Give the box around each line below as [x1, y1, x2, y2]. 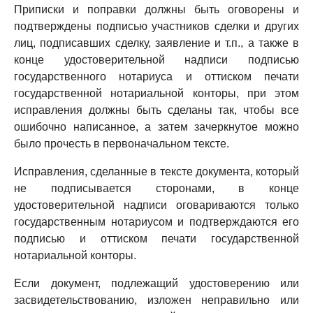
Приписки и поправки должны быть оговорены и [14, 3, 299, 15]
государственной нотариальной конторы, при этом [14, 87, 299, 99]
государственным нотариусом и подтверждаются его [14, 216, 299, 228]
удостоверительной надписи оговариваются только [14, 199, 299, 211]
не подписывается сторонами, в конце [14, 182, 299, 194]
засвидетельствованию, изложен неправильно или [14, 294, 299, 306]
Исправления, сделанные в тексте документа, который [14, 166, 299, 177]
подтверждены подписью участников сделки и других [14, 20, 299, 32]
